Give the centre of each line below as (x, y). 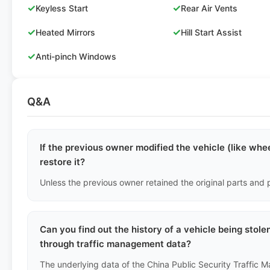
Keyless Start (62, 8)
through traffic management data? (115, 244)
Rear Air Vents (209, 8)
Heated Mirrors (65, 32)
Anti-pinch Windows (76, 56)
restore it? (62, 162)
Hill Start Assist (212, 32)
